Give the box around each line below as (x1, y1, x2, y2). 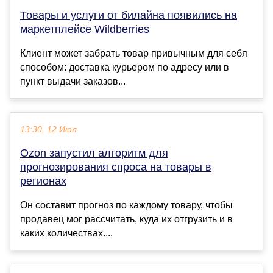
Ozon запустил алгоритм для (20, 147, 168, 160)
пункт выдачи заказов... (20, 76, 126, 87)
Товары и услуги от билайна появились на (20, 9, 237, 22)
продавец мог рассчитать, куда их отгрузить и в (20, 214, 233, 225)
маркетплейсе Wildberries (20, 23, 149, 36)
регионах (20, 175, 66, 188)
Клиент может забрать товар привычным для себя (20, 48, 247, 59)
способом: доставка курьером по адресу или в (20, 62, 229, 73)
